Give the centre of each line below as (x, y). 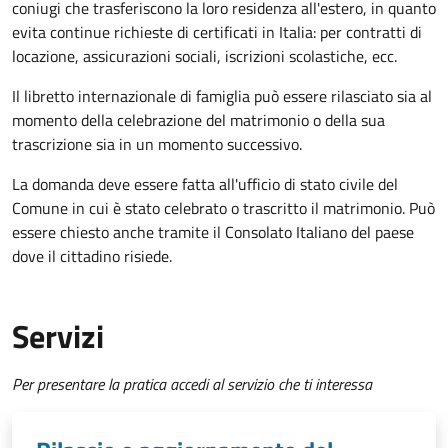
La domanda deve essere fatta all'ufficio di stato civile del (205, 184)
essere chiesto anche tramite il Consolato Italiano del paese (213, 232)
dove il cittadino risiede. (92, 256)
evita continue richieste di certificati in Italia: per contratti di (217, 32)
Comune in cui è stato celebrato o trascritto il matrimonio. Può (223, 208)
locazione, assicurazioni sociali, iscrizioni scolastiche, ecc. (204, 56)
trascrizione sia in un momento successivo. (159, 144)
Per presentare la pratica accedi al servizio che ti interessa (192, 384)
